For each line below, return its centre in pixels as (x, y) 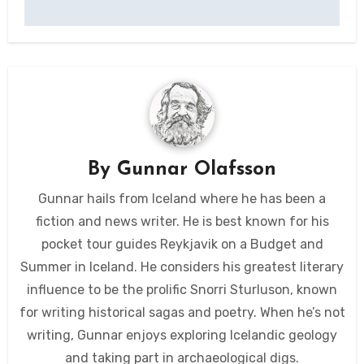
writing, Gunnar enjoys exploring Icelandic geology (182, 336)
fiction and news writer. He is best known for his (182, 222)
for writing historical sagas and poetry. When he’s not (182, 313)
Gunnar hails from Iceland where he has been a (182, 199)
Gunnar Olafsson (197, 169)
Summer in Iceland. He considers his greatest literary (182, 267)
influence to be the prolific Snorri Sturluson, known (182, 290)
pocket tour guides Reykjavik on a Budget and (182, 245)
